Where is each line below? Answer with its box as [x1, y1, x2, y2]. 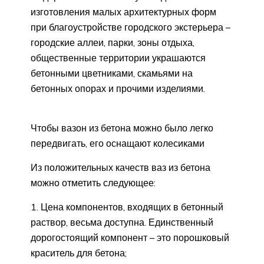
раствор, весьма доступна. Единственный [31, 216, 213, 229]
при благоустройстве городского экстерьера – [31, 21, 230, 34]
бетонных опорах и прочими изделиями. [31, 82, 205, 95]
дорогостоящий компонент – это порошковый [31, 232, 229, 244]
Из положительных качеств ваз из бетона [31, 161, 210, 174]
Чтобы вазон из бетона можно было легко [31, 122, 213, 134]
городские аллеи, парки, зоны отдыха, [31, 37, 194, 49]
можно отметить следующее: [31, 177, 156, 189]
